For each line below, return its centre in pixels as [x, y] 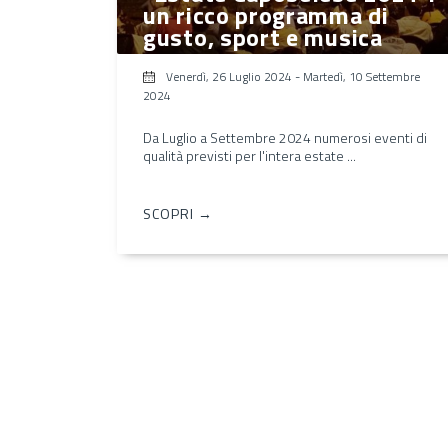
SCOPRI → [178, 213]
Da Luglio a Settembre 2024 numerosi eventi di [285, 137]
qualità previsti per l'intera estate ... [249, 155]
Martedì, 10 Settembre [361, 76]
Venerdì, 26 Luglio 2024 [229, 76]
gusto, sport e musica [263, 36]
